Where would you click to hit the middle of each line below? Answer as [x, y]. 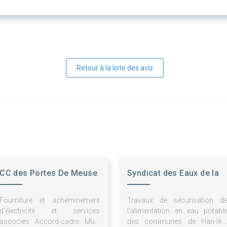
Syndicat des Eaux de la [173, 173]
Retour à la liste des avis [115, 68]
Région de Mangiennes [172, 188]
